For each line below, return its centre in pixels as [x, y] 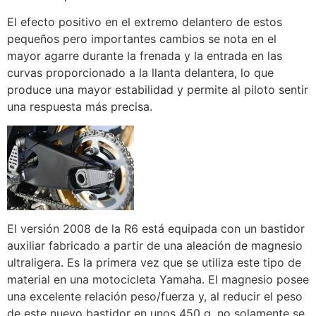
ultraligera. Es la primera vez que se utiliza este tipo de [154, 263]
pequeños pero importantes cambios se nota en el [142, 39]
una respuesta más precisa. [80, 107]
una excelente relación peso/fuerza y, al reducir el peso [155, 297]
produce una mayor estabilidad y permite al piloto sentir [158, 90]
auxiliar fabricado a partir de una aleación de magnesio [155, 246]
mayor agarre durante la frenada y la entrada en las [145, 56]
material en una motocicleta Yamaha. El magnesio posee [158, 280]
